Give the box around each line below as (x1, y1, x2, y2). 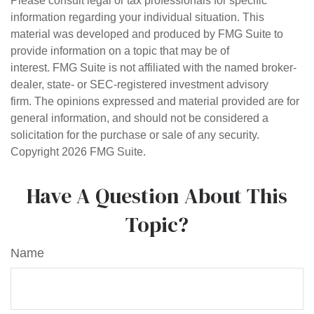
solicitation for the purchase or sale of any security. (11, 129, 259, 141)
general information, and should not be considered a (11, 112, 268, 124)
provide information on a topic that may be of (11, 45, 229, 57)
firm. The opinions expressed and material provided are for (11, 95, 299, 107)
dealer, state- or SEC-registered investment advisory (11, 78, 268, 90)
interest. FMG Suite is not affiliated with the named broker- (11, 62, 296, 74)
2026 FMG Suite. (62, 146, 146, 158)
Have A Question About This (27, 182, 287, 210)
